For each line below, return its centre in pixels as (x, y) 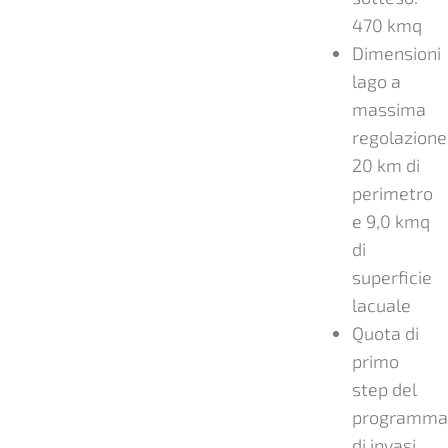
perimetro (392, 192)
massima (388, 108)
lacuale (381, 304)
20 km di (385, 164)
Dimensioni (396, 52)
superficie (391, 276)
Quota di (385, 332)
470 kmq (386, 24)
